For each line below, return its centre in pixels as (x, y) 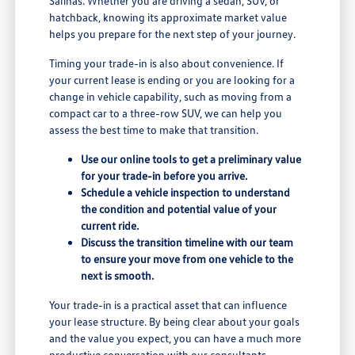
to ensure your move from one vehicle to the (187, 258)
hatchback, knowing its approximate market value (168, 17)
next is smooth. (118, 275)
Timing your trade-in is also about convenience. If (167, 63)
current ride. (110, 225)
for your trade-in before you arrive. (164, 175)
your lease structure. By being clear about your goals (175, 321)
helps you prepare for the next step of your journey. (173, 33)
